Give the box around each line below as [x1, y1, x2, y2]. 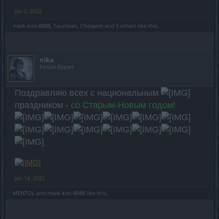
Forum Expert [40, 63, 74, 70]
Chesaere [80, 22, 103, 29]
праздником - [15, 100, 68, 110]
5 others [116, 22, 136, 29]
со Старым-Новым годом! [68, 100, 175, 110]
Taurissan [53, 22, 77, 29]
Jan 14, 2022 [15, 175, 44, 182]
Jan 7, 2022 [15, 7, 42, 15]
